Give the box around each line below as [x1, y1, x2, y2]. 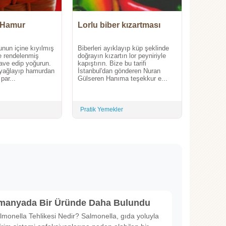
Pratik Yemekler [80, 106, 123, 114]
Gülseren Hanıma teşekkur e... [78, 75, 167, 83]
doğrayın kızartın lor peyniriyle [78, 52, 166, 60]
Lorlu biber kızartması [78, 21, 160, 30]
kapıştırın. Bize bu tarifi [78, 60, 146, 68]
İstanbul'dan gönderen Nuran [78, 67, 160, 75]
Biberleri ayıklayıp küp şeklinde [78, 44, 169, 52]
